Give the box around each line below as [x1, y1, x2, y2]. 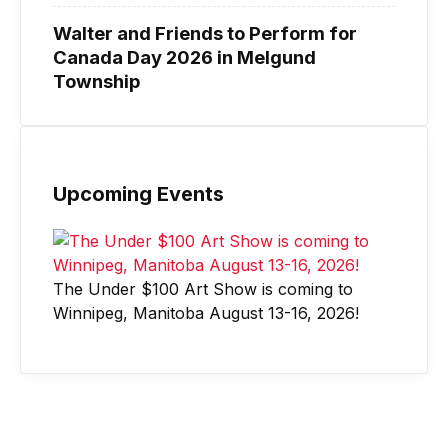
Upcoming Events [53, 181, 224, 206]
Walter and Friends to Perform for [53, 21, 357, 44]
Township [53, 69, 140, 92]
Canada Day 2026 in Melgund [53, 45, 316, 68]
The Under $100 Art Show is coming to [53, 278, 353, 299]
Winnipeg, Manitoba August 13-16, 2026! [53, 302, 359, 323]
